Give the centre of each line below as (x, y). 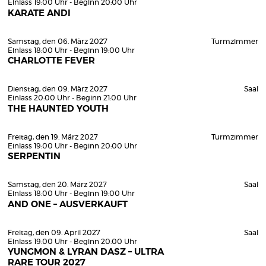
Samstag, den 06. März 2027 (58, 41)
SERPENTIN (34, 156)
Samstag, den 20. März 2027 (57, 185)
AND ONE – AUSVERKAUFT (68, 204)
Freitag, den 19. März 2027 (53, 137)
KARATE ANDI (39, 13)
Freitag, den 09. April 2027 (54, 232)
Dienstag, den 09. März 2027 (58, 89)
